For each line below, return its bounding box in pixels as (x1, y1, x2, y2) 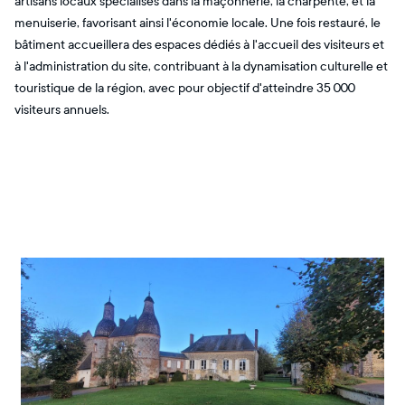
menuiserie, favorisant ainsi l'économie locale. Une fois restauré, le (14, 14, 381, 31)
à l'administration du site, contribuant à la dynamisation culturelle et (14, 58, 388, 74)
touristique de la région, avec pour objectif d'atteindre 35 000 (14, 80, 355, 96)
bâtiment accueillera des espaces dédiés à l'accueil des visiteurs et (14, 36, 384, 52)
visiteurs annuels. (14, 101, 109, 118)
